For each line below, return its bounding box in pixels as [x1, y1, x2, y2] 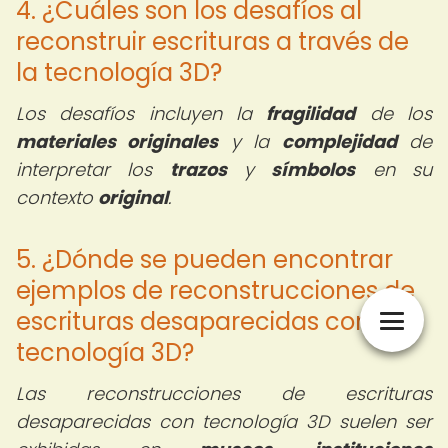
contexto [16, 185, 98, 210]
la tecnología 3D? [16, 56, 222, 89]
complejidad [281, 129, 397, 154]
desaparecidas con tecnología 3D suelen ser [16, 409, 432, 434]
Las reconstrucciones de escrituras [16, 381, 432, 406]
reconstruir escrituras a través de [16, 25, 409, 58]
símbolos [271, 157, 356, 182]
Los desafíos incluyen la [16, 101, 267, 126]
